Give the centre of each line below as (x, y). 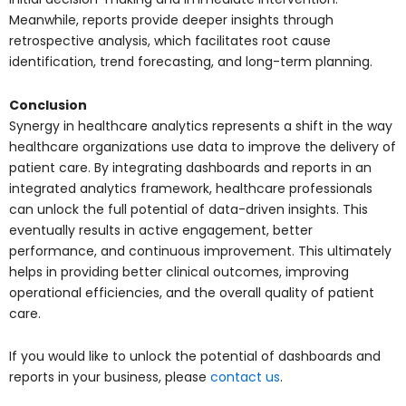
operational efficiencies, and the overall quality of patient (192, 292)
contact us (245, 377)
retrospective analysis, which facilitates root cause (170, 41)
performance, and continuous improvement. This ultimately (200, 251)
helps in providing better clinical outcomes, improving (179, 271)
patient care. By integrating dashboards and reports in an (190, 167)
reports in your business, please (110, 377)
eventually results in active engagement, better (161, 230)
